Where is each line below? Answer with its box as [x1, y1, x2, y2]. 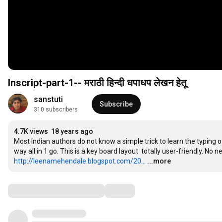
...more [147, 157, 171, 166]
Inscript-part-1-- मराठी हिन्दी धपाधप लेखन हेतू [8, 77, 186, 89]
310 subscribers [34, 106, 78, 113]
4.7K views [14, 127, 48, 136]
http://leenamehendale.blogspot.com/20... [14, 157, 146, 166]
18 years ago [51, 127, 93, 136]
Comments [7, 184, 57, 197]
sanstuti [34, 95, 63, 105]
